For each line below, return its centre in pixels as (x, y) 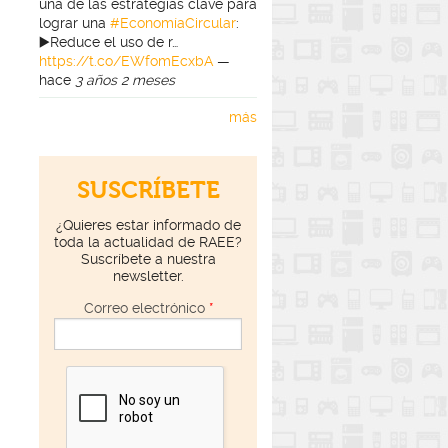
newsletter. (148, 276)
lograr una (74, 22)
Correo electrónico (146, 308)
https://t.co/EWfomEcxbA (126, 60)
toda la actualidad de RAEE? (148, 242)
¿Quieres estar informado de (148, 225)
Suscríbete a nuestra (148, 259)
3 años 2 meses (125, 79)
